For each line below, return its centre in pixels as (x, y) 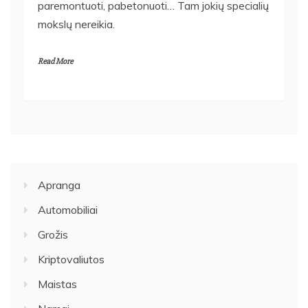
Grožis (53, 234)
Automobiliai (68, 209)
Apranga (59, 185)
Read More (55, 61)
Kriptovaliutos (71, 259)
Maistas (57, 284)
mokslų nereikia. (76, 24)
